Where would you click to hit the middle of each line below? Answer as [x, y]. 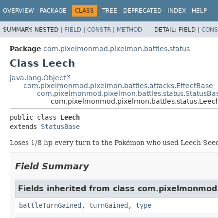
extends [25, 126]
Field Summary [52, 166]
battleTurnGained [50, 205]
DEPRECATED [142, 11]
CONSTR [99, 29]
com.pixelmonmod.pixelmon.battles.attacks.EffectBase [118, 85]
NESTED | [49, 29]
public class [35, 117]
